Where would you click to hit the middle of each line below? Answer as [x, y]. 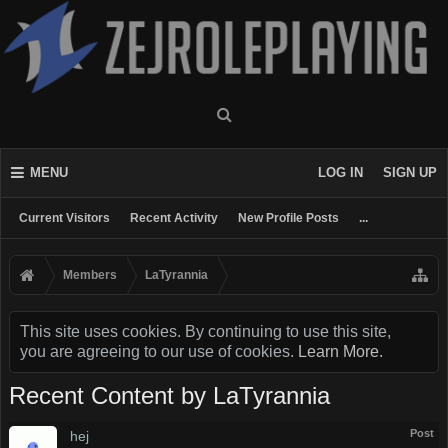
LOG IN [340, 172]
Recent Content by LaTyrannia [169, 395]
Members [90, 275]
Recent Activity [174, 218]
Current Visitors [64, 218]
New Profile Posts [288, 218]
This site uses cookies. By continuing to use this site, [205, 331]
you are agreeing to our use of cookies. [159, 351]
